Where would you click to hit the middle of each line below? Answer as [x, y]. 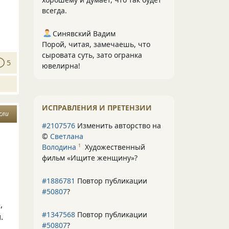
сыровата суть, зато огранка [92, 55]
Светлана [67, 136]
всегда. [54, 10]
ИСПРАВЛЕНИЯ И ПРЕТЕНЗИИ [97, 108]
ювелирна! [61, 66]
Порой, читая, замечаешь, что [96, 44]
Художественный [115, 147]
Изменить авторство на [118, 125]
